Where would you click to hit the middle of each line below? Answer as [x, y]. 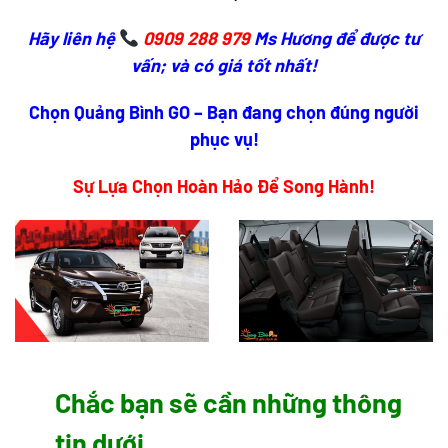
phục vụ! [224, 139]
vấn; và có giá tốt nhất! [224, 65]
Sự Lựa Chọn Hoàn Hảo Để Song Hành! [224, 186]
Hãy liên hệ [73, 38]
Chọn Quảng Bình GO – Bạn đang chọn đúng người [224, 112]
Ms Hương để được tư [337, 38]
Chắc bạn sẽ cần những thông [228, 401]
